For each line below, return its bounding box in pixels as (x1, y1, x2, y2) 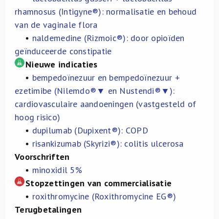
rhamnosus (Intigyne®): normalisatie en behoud (15, 6, 197, 17)
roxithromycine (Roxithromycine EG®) (32, 191, 176, 202)
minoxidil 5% (32, 164, 82, 175)
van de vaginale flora (15, 19, 98, 30)
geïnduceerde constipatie (15, 45, 112, 57)
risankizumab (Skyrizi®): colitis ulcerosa (32, 138, 184, 149)
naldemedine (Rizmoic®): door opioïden (32, 32, 185, 44)
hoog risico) (15, 111, 61, 123)
